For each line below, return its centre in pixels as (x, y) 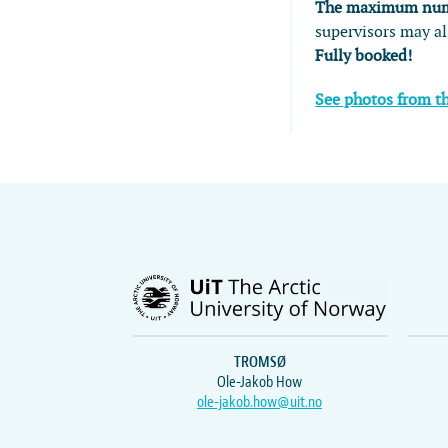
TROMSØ (259, 361)
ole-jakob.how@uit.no (259, 401)
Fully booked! (364, 56)
